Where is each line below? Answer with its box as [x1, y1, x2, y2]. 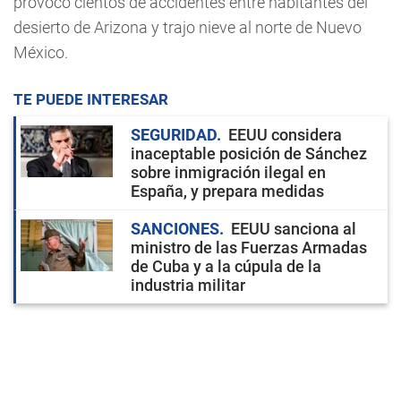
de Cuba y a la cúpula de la [131, 257, 321, 277]
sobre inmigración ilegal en [131, 163, 326, 183]
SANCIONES [131, 219, 219, 239]
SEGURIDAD [131, 125, 217, 145]
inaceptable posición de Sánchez [131, 144, 367, 164]
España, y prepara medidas [131, 182, 324, 201]
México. [13, 43, 68, 63]
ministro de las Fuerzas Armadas [131, 238, 367, 258]
